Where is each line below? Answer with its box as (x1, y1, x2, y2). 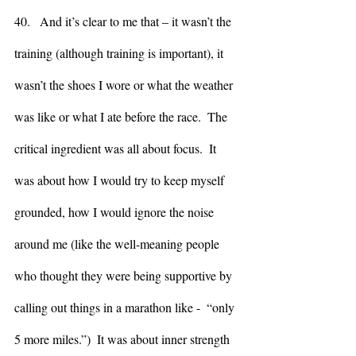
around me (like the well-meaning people (14, 234, 222, 252)
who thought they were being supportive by (14, 266, 235, 284)
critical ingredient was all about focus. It (14, 139, 219, 157)
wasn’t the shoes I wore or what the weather (14, 75, 236, 93)
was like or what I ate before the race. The (14, 107, 230, 125)
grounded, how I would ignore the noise (14, 203, 217, 220)
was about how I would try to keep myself (14, 171, 227, 188)
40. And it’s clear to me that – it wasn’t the (14, 12, 234, 29)
